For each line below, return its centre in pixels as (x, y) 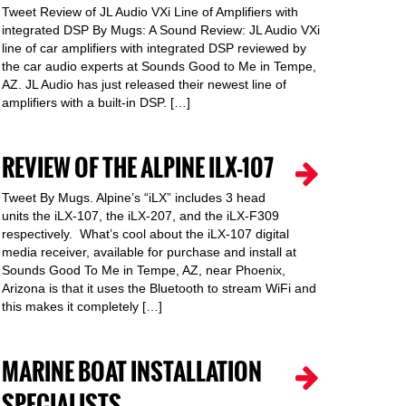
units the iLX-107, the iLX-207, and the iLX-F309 (140, 216)
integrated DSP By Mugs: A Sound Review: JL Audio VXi (161, 30)
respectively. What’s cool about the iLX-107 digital (145, 234)
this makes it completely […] (82, 306)
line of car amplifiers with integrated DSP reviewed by (154, 48)
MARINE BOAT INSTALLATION (132, 372)
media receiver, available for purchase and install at (149, 252)
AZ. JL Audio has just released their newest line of (144, 84)
